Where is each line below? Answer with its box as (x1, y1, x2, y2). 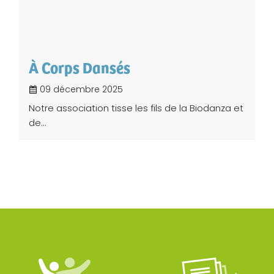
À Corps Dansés (29, 56, 130, 78)
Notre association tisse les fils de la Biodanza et (29, 102, 243, 115)
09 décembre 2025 (37, 83, 123, 96)
